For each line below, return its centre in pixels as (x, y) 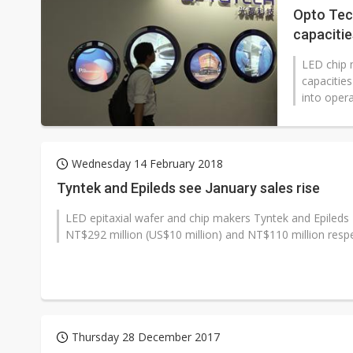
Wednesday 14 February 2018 (147, 163)
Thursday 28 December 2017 (146, 337)
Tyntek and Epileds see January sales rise (188, 188)
